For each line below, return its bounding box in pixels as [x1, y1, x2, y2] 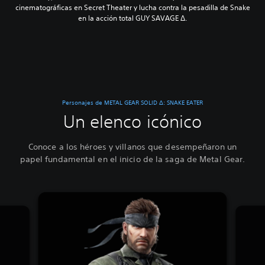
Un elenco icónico [63, 111, 202, 132]
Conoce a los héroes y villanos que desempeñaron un [28, 141, 237, 153]
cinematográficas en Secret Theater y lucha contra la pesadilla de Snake [15, 2, 250, 13]
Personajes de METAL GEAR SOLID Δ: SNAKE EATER [62, 98, 203, 108]
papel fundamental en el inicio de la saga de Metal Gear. [20, 154, 245, 165]
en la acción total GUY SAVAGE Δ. [78, 13, 187, 24]
